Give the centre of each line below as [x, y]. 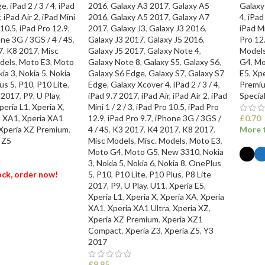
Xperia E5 [186, 185]
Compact [105, 230]
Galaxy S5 [161, 62]
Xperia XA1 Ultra [138, 208]
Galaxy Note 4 [173, 50]
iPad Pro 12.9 [44, 28]
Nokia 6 [140, 163]
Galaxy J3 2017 [116, 39]
